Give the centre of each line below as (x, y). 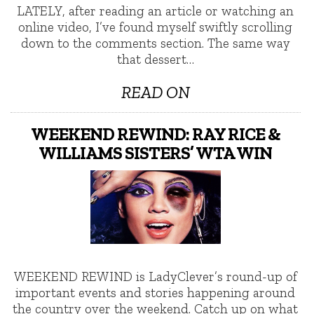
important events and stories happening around (156, 292)
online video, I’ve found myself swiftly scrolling (156, 27)
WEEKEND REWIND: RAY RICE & (155, 134)
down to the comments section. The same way (155, 43)
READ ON (155, 92)
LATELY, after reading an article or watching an (156, 11)
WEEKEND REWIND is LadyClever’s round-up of (155, 276)
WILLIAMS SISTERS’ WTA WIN (156, 152)
